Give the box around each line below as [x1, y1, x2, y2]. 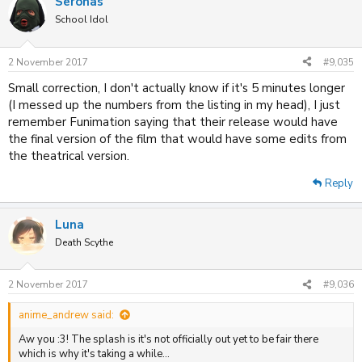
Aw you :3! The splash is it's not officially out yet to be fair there [19, 332, 318, 347]
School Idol [55, 13, 108, 27]
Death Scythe [55, 235, 113, 249]
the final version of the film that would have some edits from [8, 130, 347, 147]
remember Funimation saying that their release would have [8, 113, 338, 130]
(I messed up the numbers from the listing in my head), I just [8, 96, 340, 113]
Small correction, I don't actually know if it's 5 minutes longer [8, 79, 345, 96]
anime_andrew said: [19, 308, 114, 323]
